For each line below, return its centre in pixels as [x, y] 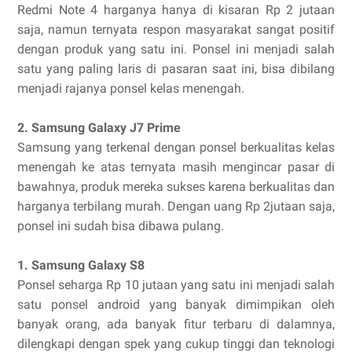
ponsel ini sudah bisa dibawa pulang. [121, 226]
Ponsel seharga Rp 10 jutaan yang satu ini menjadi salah [176, 285]
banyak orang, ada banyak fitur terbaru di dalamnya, [176, 324]
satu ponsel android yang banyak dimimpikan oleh [176, 305]
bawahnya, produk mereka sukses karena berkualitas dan [176, 187]
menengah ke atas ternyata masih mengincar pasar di [176, 167]
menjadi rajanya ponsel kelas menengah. [131, 89]
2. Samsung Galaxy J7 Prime [99, 128]
